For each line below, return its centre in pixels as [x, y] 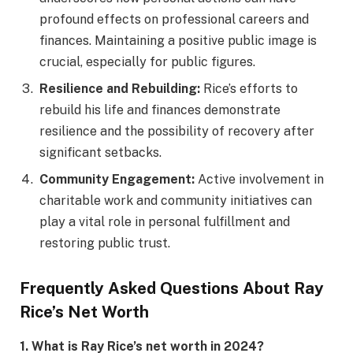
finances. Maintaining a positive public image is [178, 41]
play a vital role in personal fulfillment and [165, 222]
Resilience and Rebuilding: [120, 89]
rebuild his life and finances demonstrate [160, 110]
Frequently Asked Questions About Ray [172, 288]
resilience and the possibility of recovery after [177, 132]
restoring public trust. [105, 243]
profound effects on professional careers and [174, 20]
